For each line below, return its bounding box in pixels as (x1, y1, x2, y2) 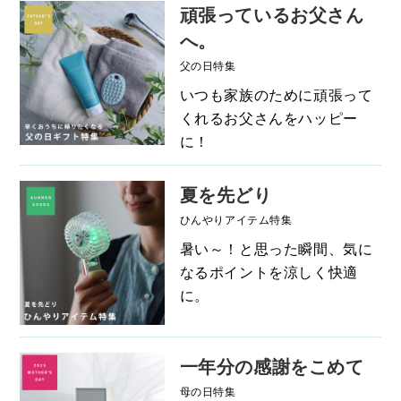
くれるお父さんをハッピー (179, 107, 358, 128)
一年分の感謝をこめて (179, 353, 364, 380)
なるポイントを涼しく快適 (179, 260, 358, 282)
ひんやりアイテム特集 (179, 210, 293, 226)
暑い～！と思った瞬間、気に (179, 237, 373, 259)
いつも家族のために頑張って (179, 83, 373, 105)
